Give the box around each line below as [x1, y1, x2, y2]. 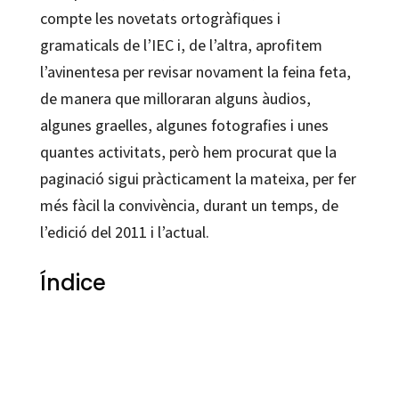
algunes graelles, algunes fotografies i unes [39, 114, 329, 135]
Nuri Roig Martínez [39, 336, 116, 349]
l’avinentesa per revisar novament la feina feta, [39, 61, 351, 82]
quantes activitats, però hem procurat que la [39, 141, 337, 162]
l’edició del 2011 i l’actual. [39, 221, 209, 242]
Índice [39, 267, 106, 297]
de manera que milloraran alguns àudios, [39, 87, 311, 109]
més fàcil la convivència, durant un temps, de [39, 194, 338, 216]
